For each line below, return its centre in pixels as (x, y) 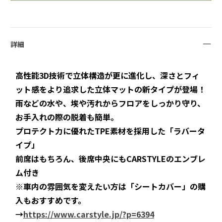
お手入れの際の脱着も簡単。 (67, 117)
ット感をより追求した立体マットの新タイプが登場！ (110, 89)
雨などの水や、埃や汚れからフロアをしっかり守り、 (110, 103)
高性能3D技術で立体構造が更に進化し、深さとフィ (107, 76)
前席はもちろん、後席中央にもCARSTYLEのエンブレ (110, 159)
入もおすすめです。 (50, 200)
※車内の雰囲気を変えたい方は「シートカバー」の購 (110, 187)
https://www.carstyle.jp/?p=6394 (88, 214)
